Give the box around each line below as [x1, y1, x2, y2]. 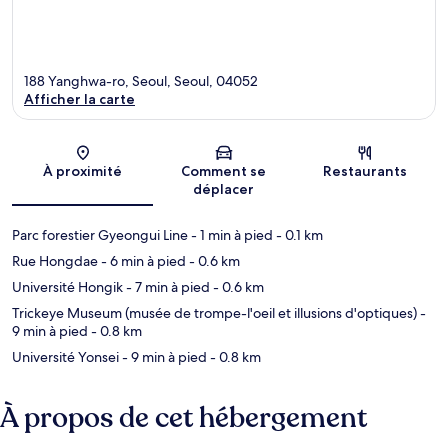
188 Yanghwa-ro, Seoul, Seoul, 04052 [24, 72, 258, 91]
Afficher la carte [24, 90, 135, 109]
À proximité [43, 162, 123, 181]
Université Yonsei [12, 348, 119, 367]
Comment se [181, 162, 267, 181]
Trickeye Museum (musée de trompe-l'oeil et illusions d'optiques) [12, 304, 417, 323]
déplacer [193, 180, 255, 199]
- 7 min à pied [123, 278, 210, 297]
